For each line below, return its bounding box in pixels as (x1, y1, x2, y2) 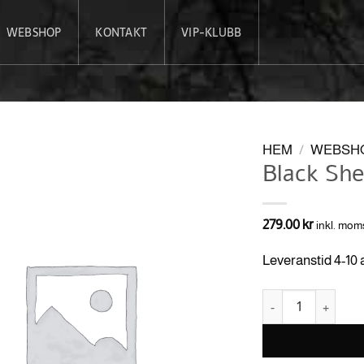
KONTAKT (95, 24, 148, 41)
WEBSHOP (6, 24, 62, 41)
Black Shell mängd (262, 291, 357, 305)
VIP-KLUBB (181, 24, 242, 41)
